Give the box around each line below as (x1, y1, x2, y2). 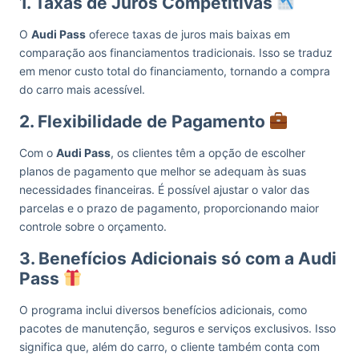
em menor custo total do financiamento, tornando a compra (19, 64, 330, 78)
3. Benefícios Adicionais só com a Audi (19, 248, 337, 268)
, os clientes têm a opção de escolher (111, 146, 305, 159)
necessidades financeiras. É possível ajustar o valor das (19, 183, 309, 196)
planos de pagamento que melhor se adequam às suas (19, 164, 306, 178)
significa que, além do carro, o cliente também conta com (19, 340, 320, 353)
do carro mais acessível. (19, 83, 145, 96)
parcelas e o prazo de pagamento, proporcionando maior (19, 201, 319, 215)
